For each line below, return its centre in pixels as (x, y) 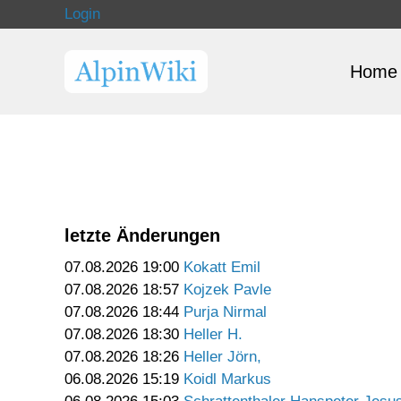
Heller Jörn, (222, 357)
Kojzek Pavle (227, 290)
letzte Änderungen (142, 235)
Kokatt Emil (222, 268)
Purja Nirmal (225, 312)
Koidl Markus (227, 380)
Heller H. (213, 335)
